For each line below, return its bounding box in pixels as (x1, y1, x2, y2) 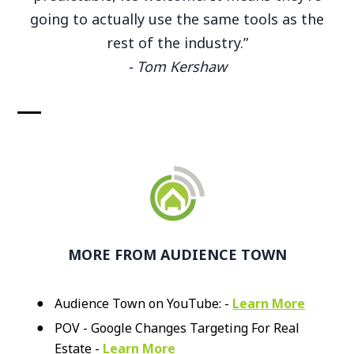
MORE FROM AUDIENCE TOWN (67, 244, 287, 264)
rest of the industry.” (106, 32, 248, 52)
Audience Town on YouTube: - (55, 294, 233, 312)
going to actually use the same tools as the (30, 9, 324, 28)
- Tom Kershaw (127, 56, 227, 76)
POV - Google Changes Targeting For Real (55, 318, 300, 337)
